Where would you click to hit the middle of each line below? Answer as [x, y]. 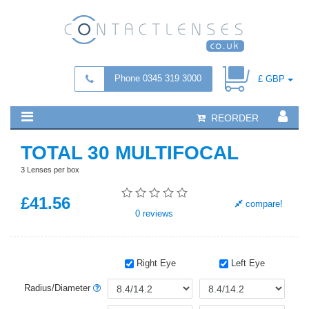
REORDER [233, 118]
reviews [157, 214]
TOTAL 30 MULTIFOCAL [130, 153]
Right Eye [154, 263]
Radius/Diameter [58, 288]
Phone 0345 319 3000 [158, 78]
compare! [262, 203]
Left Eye [247, 263]
